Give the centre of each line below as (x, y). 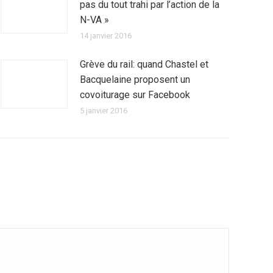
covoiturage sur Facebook (135, 95)
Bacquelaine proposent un (135, 80)
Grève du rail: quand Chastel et (144, 64)
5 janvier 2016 (104, 111)
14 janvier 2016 (106, 36)
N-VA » (94, 20)
